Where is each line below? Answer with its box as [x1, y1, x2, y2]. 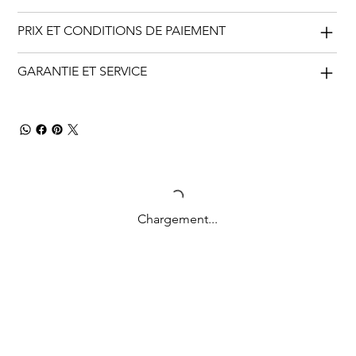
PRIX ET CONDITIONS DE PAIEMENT [17, 23, 226, 39]
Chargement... [137, 211, 218, 227]
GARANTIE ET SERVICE [17, 64, 148, 79]
